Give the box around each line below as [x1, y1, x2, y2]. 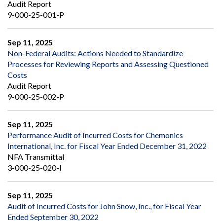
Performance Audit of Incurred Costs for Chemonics [7, 130, 183, 140]
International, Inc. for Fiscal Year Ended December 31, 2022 [7, 141, 207, 151]
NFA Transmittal [7, 152, 64, 162]
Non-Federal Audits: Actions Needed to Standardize [7, 48, 183, 58]
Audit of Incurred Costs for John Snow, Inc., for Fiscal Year [7, 201, 201, 211]
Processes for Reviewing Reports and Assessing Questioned [7, 59, 209, 69]
